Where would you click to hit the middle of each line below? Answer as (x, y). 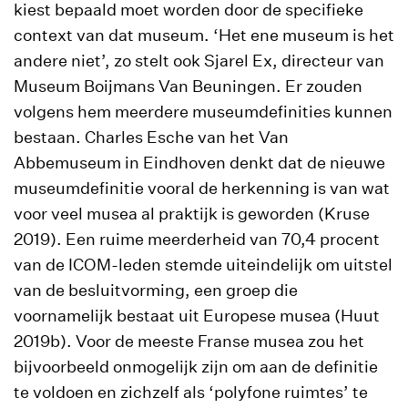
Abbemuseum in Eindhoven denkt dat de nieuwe (199, 163)
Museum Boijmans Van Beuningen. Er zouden (188, 86)
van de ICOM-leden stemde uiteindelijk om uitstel (203, 265)
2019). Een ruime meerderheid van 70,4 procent (197, 239)
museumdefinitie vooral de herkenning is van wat (202, 188)
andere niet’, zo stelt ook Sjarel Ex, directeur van (199, 61)
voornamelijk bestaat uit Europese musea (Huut (197, 316)
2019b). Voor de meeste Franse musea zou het (189, 341)
